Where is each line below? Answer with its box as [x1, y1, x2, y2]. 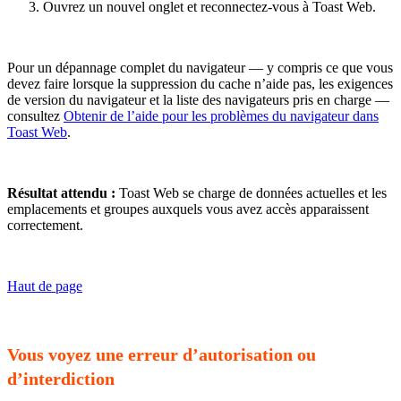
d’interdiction [7, 369, 115, 389]
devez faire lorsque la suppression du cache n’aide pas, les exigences [7, 75, 393, 91]
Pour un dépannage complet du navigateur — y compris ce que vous [7, 59, 393, 75]
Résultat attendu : [7, 184, 115, 200]
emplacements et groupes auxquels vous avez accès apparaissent [7, 200, 369, 217]
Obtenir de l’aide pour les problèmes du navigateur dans [64, 107, 379, 124]
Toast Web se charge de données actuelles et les [115, 184, 387, 200]
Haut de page [7, 277, 82, 294]
